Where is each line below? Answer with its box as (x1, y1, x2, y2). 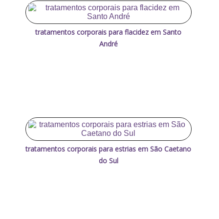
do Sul (98, 155, 118, 165)
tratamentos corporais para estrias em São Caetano (25, 144, 192, 153)
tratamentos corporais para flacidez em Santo (35, 27, 182, 37)
